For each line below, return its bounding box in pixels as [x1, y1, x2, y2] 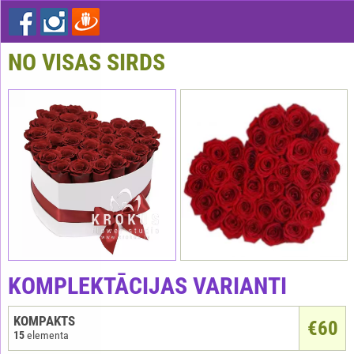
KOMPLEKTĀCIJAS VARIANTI [8, 271, 287, 299]
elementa [24, 328, 69, 341]
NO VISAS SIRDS [8, 48, 165, 76]
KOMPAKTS [13, 312, 75, 329]
